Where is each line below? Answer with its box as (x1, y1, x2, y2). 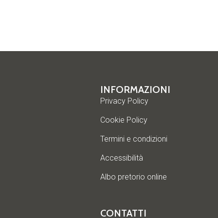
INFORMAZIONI (100, 83, 171, 95)
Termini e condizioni (100, 134, 168, 144)
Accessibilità (100, 153, 144, 163)
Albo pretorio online (100, 172, 167, 182)
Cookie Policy (100, 115, 148, 125)
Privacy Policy (100, 96, 149, 106)
